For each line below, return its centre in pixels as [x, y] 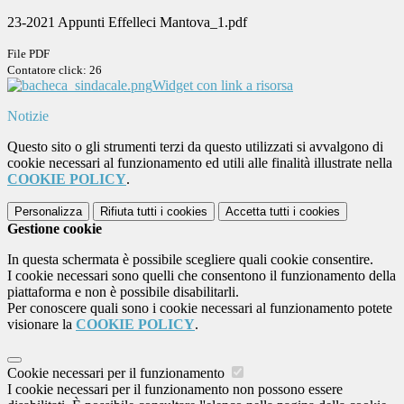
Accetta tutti [257, 212]
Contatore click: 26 [55, 70]
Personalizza [48, 212]
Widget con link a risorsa [223, 86]
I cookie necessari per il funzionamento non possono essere [175, 390]
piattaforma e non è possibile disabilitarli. [123, 292]
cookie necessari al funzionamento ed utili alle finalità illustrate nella [200, 163]
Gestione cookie [55, 229]
